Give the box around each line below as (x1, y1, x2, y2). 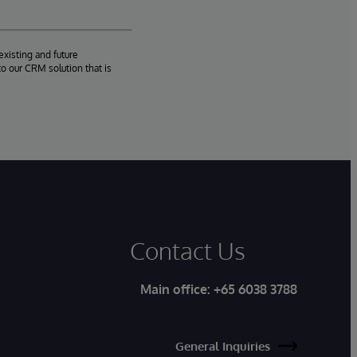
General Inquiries (175, 338, 270, 354)
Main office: (140, 280, 214, 297)
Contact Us (129, 234, 245, 265)
